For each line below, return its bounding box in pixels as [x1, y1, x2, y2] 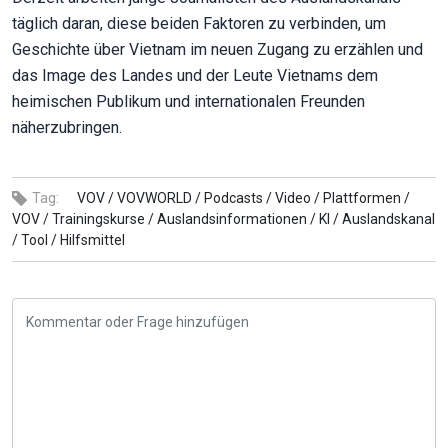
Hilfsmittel [60, 232, 125, 249]
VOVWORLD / [117, 190, 201, 207]
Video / [275, 190, 320, 207]
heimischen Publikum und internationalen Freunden [12, 92, 365, 112]
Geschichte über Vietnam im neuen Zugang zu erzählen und [12, 40, 423, 60]
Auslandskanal [342, 211, 435, 228]
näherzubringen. [12, 118, 122, 138]
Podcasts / [204, 190, 272, 207]
